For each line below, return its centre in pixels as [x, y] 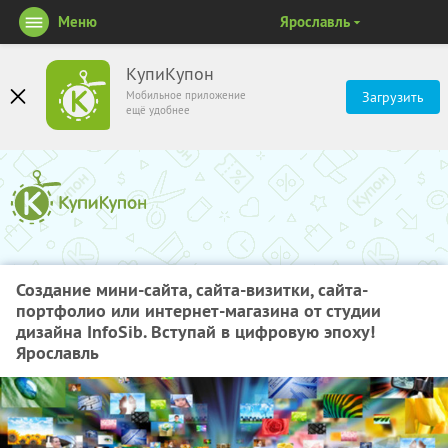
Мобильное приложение [186, 95]
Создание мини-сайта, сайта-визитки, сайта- [192, 289]
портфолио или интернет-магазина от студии [198, 310]
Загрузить [393, 97]
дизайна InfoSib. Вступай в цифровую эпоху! [195, 331]
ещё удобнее [158, 110]
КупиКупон [170, 74]
